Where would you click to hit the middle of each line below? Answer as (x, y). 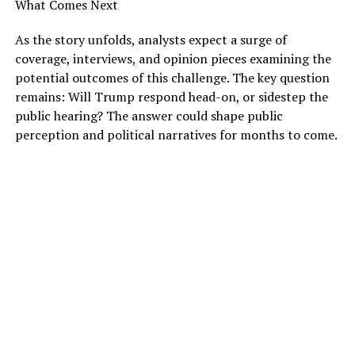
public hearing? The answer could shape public (149, 115)
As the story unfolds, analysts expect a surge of (151, 39)
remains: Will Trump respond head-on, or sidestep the (171, 96)
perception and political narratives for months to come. (176, 134)
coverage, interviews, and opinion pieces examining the (173, 58)
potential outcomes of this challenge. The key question (172, 77)
